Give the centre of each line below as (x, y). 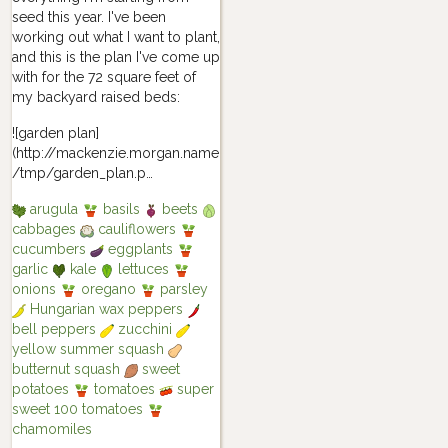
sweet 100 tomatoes (79, 409)
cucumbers (50, 249)
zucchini (144, 329)
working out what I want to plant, (115, 37)
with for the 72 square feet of (103, 77)
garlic (31, 269)
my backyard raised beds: (95, 97)
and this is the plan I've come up (115, 57)
